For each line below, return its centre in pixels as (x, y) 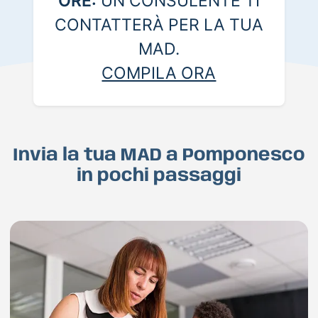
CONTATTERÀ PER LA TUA (159, 25)
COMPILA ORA (159, 73)
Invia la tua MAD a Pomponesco (159, 156)
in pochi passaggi (159, 176)
